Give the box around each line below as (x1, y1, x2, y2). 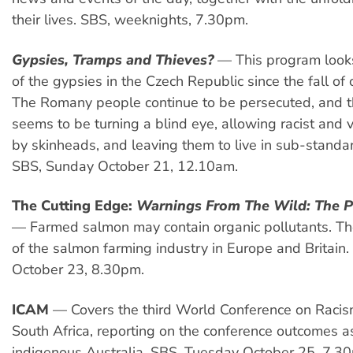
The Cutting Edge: (12, 196, 132, 216)
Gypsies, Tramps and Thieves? (12, 50, 214, 69)
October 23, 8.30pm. (12, 260, 144, 280)
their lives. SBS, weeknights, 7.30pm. (12, 10, 248, 30)
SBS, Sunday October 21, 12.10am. (12, 156, 238, 176)
